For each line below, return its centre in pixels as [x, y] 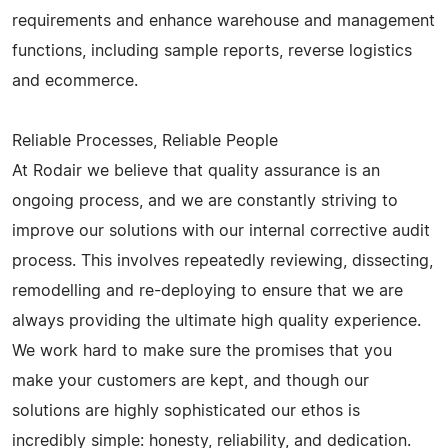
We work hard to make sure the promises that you [202, 350]
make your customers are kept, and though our [190, 380]
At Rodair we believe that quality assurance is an [196, 170]
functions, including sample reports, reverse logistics [212, 50]
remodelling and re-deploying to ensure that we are [207, 290]
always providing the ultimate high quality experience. [216, 320]
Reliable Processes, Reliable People [145, 140]
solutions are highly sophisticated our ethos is [186, 410]
